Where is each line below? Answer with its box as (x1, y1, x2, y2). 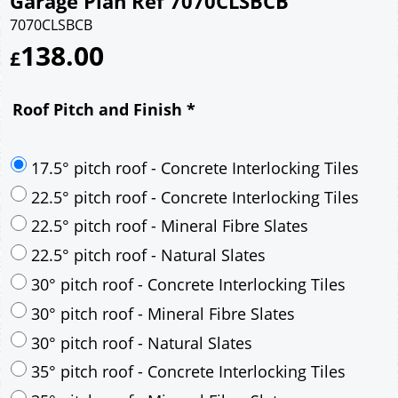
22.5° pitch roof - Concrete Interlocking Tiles (31, 298, 359, 320)
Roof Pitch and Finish (12, 98, 187, 120)
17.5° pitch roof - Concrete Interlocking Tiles (31, 268, 359, 291)
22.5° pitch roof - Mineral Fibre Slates (31, 327, 308, 349)
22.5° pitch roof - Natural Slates (31, 356, 266, 378)
